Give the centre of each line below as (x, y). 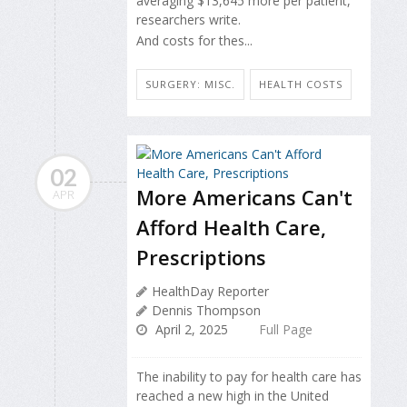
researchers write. (189, 20)
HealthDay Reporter (210, 292)
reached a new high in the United (233, 396)
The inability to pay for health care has (249, 377)
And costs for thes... (194, 40)
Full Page (286, 330)
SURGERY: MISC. (190, 84)
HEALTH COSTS (301, 84)
